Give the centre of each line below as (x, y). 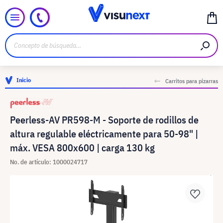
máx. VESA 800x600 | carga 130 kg (82, 148)
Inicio (24, 80)
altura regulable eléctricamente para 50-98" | (104, 134)
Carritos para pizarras (192, 81)
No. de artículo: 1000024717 (49, 162)
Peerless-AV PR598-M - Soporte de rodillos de (104, 120)
